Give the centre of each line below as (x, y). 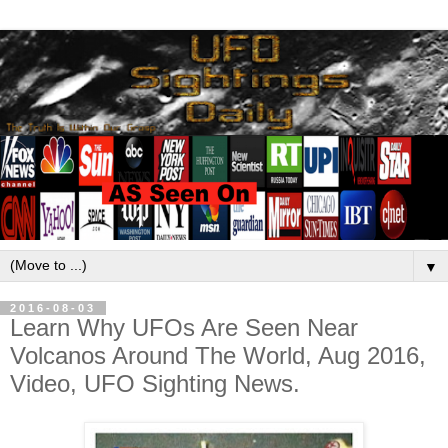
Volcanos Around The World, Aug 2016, (218, 356)
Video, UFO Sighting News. (155, 384)
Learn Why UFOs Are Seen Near (184, 328)
